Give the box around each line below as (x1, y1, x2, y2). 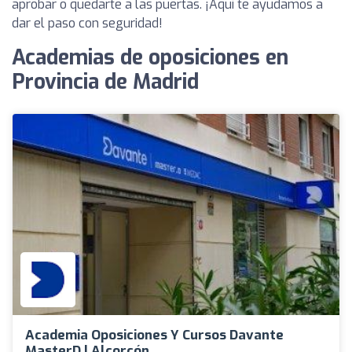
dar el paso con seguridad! (12, 15, 163, 32)
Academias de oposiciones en (12, 44, 288, 72)
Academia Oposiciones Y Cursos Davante (25, 325, 284, 344)
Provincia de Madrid (12, 68, 199, 97)
